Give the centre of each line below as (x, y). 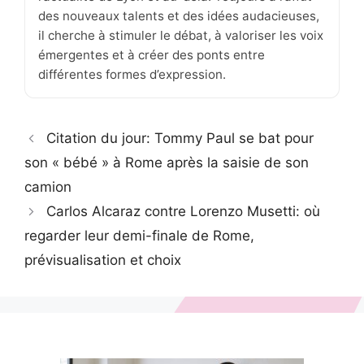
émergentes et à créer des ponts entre (152, 55)
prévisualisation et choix (103, 260)
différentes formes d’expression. (132, 75)
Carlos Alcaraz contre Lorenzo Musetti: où (184, 212)
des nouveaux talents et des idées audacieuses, (179, 16)
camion (48, 187)
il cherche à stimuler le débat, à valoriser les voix (181, 36)
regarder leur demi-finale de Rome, (139, 236)
